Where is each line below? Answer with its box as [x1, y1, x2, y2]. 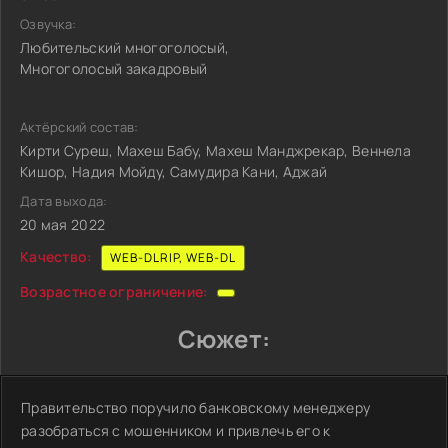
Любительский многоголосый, [20, 38, 230, 57]
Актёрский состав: [20, 118, 139, 136]
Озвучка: [20, 15, 77, 33]
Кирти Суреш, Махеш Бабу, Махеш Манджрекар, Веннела [20, 141, 411, 160]
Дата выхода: [20, 192, 108, 210]
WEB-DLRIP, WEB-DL [109, 249, 236, 266]
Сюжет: [177, 322, 271, 355]
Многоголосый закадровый [20, 59, 208, 78]
